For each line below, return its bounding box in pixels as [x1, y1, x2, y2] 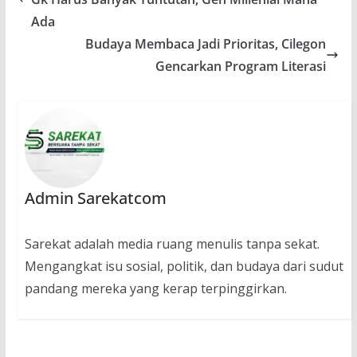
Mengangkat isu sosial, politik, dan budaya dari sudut [24, 257, 343, 275]
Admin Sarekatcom [24, 186, 167, 209]
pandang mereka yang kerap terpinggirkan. [24, 279, 287, 297]
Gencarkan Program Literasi [155, 57, 327, 76]
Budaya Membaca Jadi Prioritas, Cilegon [85, 35, 327, 53]
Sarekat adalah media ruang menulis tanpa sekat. [24, 234, 320, 253]
